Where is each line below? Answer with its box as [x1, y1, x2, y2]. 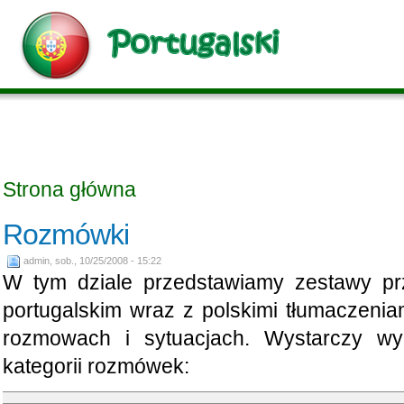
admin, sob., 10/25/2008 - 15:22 [23, 255, 161, 266]
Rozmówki [2, 218, 129, 251]
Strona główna [2, 179, 136, 201]
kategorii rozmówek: [2, 355, 189, 378]
